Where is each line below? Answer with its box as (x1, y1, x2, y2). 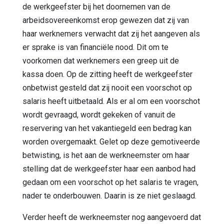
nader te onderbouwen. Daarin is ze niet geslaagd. (22, 190, 196, 200)
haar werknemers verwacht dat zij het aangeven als (22, 28, 200, 38)
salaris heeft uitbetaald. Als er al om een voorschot (22, 96, 200, 106)
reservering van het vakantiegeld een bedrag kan (22, 123, 191, 133)
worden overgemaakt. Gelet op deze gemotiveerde (22, 136, 200, 146)
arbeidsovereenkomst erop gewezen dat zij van (22, 15, 189, 25)
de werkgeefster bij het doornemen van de (22, 1, 170, 11)
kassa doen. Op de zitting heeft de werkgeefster (22, 69, 192, 79)
